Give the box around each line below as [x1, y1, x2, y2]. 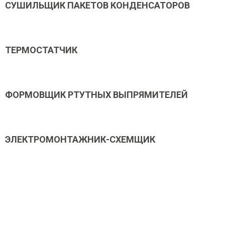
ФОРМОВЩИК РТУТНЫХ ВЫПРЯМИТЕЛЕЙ [5, 89, 188, 100]
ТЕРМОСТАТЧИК [5, 45, 77, 55]
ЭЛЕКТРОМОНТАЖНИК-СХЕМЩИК [5, 134, 155, 145]
